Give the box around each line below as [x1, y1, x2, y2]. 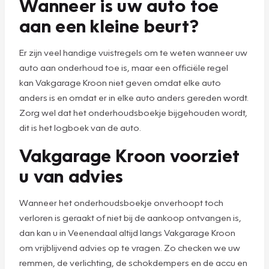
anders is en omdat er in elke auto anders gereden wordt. [19, 91, 249, 103]
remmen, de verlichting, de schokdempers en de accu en [19, 256, 247, 268]
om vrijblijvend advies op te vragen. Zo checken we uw [19, 241, 240, 253]
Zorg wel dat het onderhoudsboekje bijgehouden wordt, [19, 106, 247, 118]
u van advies [19, 163, 124, 187]
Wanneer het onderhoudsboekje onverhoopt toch [19, 196, 223, 208]
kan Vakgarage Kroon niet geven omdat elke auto [19, 76, 221, 88]
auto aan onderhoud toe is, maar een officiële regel [19, 61, 228, 73]
